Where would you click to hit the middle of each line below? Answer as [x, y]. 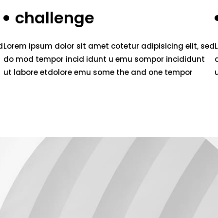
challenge [54, 18]
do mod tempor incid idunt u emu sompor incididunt [104, 59]
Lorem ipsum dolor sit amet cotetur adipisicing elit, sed [109, 46]
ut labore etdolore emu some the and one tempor [98, 72]
